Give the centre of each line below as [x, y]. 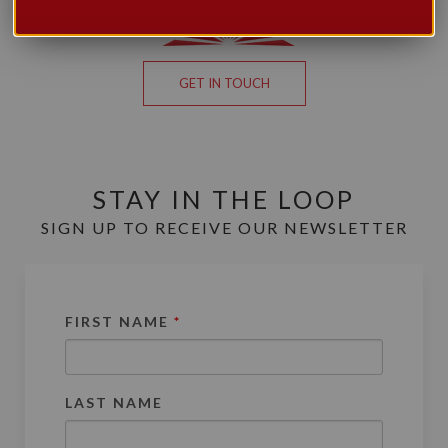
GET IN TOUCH [224, 83]
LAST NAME [114, 402]
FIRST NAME [119, 321]
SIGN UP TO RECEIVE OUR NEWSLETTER [224, 227]
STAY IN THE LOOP [224, 199]
